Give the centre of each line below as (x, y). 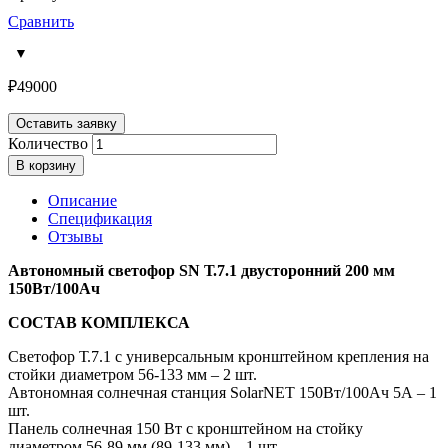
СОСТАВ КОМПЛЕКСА (99, 323)
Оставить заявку (66, 124)
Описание (82, 201)
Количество (48, 144)
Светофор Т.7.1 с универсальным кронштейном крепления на (218, 357)
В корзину (46, 166)
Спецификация (100, 219)
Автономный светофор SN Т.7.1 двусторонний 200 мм (201, 271)
